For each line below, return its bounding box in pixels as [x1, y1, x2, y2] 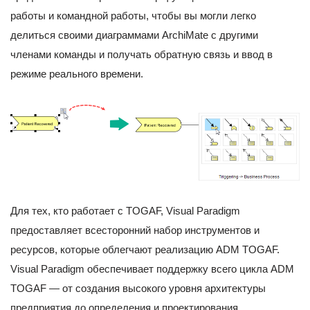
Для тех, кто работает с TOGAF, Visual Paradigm [10, 205, 240, 217]
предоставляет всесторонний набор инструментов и [10, 224, 259, 237]
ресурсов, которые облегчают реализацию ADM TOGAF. [10, 244, 280, 256]
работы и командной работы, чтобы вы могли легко [10, 10, 256, 22]
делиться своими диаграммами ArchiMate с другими [10, 29, 258, 42]
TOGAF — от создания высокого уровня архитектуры [10, 282, 266, 295]
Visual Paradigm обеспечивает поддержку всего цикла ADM [10, 263, 294, 275]
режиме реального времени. [10, 68, 143, 80]
